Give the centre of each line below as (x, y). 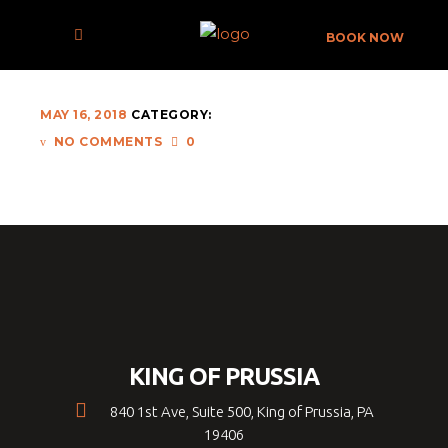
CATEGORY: (171, 114)
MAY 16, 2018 (83, 114)
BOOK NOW (365, 37)
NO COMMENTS (107, 141)
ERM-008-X (224, 22)
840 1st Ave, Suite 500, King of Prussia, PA (240, 411)
